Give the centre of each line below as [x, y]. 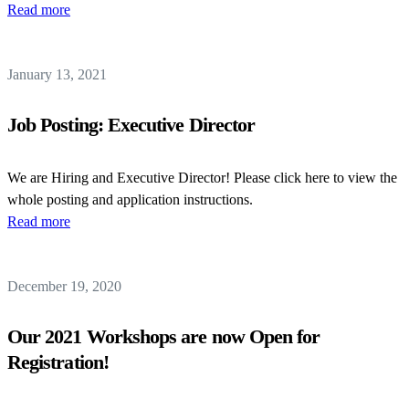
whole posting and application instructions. [134, 199]
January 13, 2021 [57, 74]
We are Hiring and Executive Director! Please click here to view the [202, 178]
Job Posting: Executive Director [131, 125]
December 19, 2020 [64, 286]
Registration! [58, 362]
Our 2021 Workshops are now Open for [164, 336]
